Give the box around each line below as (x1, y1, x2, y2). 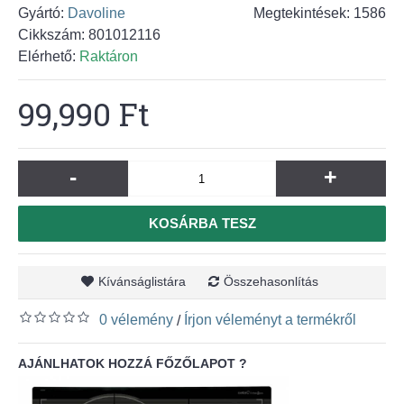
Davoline (68, 5, 125, 21)
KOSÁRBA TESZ (148, 216, 256, 231)
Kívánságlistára (98, 274, 186, 289)
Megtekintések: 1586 (253, 5, 386, 21)
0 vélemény (99, 312, 173, 327)
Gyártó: (18, 5, 68, 21)
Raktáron (79, 49, 138, 64)
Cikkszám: (18, 27, 88, 42)
